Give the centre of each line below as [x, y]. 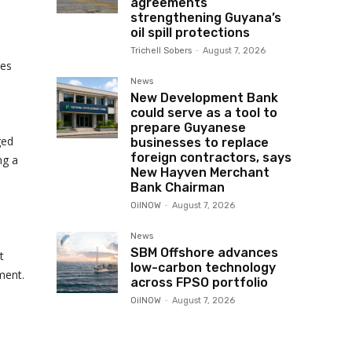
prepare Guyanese [188, 128]
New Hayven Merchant [200, 172]
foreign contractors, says [211, 158]
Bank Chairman [178, 187]
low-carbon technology [203, 268]
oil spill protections [190, 33]
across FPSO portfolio [199, 282]
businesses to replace [200, 143]
